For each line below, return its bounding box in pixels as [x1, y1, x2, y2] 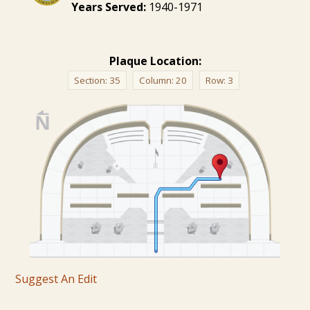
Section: [73, 73, 109, 86]
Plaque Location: [109, 53, 201, 69]
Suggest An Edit [15, 271, 98, 286]
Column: [138, 73, 176, 86]
